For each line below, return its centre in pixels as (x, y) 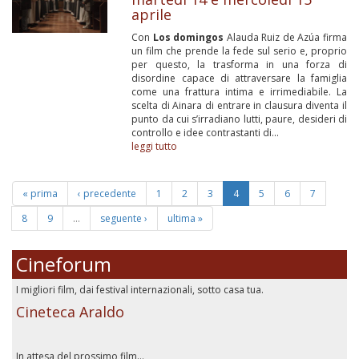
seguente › (124, 218)
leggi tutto (155, 146)
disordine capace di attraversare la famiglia (239, 78)
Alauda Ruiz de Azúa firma (286, 37)
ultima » (185, 218)
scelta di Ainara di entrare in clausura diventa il (239, 105)
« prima (40, 194)
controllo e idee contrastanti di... (206, 133)
